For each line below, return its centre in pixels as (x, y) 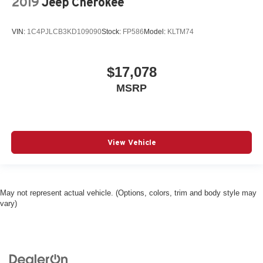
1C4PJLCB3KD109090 (64, 31)
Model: (156, 31)
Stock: (112, 31)
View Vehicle (131, 142)
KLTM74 (181, 31)
